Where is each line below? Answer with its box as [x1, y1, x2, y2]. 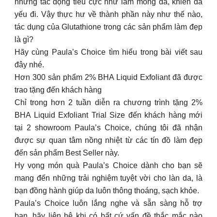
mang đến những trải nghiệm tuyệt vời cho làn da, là [15, 174, 202, 182]
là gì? [15, 35, 33, 44]
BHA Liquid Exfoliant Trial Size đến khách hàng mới [15, 111, 202, 119]
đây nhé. [15, 61, 44, 69]
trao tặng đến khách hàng [15, 86, 102, 94]
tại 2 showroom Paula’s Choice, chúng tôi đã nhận [15, 124, 202, 132]
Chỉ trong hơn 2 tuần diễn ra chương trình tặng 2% [15, 98, 202, 107]
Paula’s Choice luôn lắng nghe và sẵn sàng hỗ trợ [15, 199, 202, 207]
